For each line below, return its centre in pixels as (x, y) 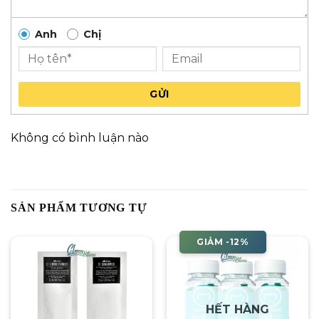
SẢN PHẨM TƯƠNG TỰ (79, 208)
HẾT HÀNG (237, 310)
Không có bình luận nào (80, 138)
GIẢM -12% (223, 242)
